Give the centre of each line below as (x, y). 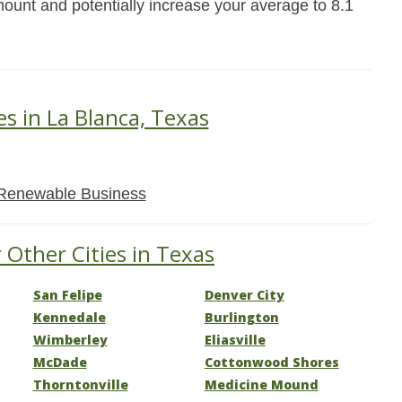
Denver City (244, 295)
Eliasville (235, 340)
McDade (60, 362)
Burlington (241, 317)
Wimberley (70, 340)
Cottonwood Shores (271, 362)
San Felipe (67, 295)
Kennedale (69, 317)
